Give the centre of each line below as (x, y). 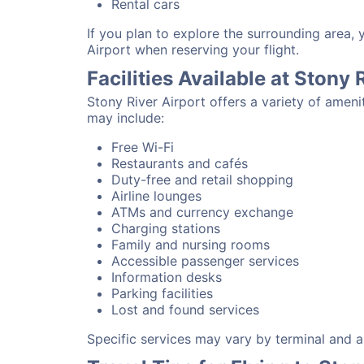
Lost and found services (185, 310)
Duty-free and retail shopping (202, 180)
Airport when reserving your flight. (193, 50)
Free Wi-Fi (143, 147)
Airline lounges (156, 196)
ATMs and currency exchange (202, 212)
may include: (126, 118)
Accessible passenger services (205, 261)
